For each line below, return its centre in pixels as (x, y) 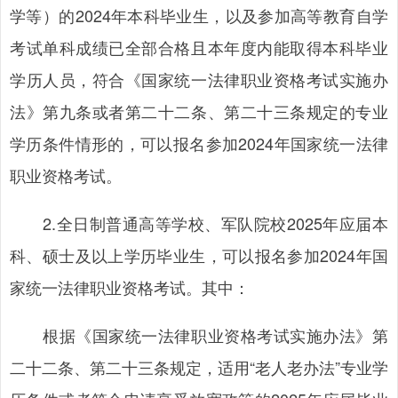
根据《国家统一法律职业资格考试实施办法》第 (199, 335)
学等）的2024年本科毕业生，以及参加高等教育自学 (199, 15)
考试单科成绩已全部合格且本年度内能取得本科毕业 (199, 47)
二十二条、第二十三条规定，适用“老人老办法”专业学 (199, 367)
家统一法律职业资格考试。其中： (130, 287)
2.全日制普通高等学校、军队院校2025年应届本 (199, 223)
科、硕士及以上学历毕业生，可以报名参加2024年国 (199, 255)
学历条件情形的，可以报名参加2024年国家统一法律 (199, 143)
